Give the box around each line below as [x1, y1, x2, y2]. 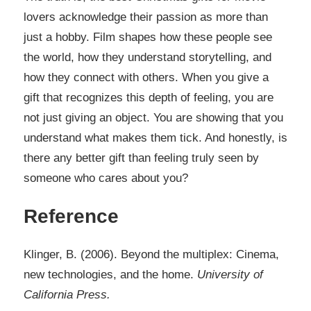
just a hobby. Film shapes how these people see [24, 30, 272, 44]
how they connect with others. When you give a [24, 70, 269, 84]
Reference [24, 205, 119, 227]
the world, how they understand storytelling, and [24, 50, 271, 64]
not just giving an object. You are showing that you [24, 110, 283, 124]
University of [197, 267, 263, 281]
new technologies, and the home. [24, 267, 197, 281]
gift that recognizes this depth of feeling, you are [24, 90, 274, 104]
